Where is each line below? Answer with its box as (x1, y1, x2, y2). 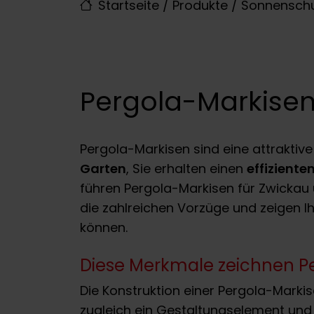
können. (80, 218, 128, 236)
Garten (80, 159, 126, 177)
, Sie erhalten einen (126, 159, 247, 177)
